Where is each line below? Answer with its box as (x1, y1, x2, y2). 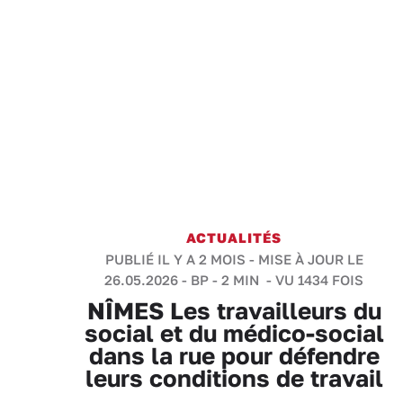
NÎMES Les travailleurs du (86, 297, 381, 325)
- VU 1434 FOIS (263, 272, 363, 288)
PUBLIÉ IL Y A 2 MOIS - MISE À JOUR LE (104, 251, 363, 267)
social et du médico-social (84, 319, 384, 347)
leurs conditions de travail (85, 364, 383, 392)
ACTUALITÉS (186, 229, 282, 246)
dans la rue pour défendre (88, 342, 380, 370)
